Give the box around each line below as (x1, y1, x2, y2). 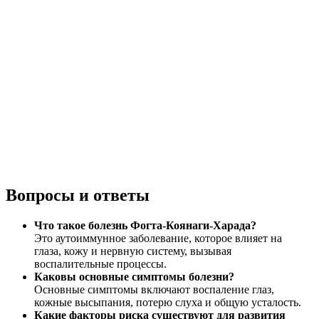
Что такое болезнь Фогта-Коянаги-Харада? (34, 219, 256, 231)
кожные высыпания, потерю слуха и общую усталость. (34, 296, 301, 308)
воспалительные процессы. (34, 257, 167, 270)
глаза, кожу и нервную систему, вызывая (34, 244, 231, 257)
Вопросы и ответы (6, 185, 150, 204)
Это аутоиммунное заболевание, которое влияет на (34, 231, 282, 244)
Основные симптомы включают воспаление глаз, (34, 283, 274, 296)
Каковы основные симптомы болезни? (34, 270, 234, 283)
